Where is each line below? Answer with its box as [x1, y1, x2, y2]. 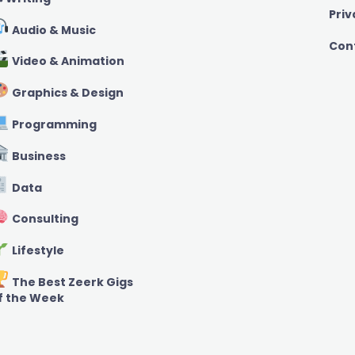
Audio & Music [9, 21, 96, 38]
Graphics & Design [9, 85, 124, 101]
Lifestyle [9, 242, 64, 259]
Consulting [9, 211, 78, 227]
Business [9, 147, 66, 164]
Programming [9, 116, 97, 132]
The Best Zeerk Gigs [9, 274, 133, 290]
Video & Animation [9, 53, 124, 70]
